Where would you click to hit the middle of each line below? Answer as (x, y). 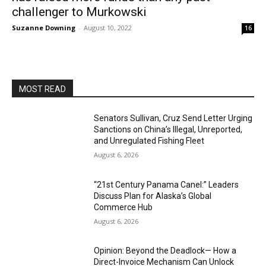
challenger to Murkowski (79, 12)
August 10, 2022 (108, 28)
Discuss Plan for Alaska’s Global (153, 196)
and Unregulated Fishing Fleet (149, 141)
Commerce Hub (123, 207)
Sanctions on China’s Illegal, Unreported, (168, 129)
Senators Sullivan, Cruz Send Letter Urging (173, 118)
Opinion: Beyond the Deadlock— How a (165, 251)
